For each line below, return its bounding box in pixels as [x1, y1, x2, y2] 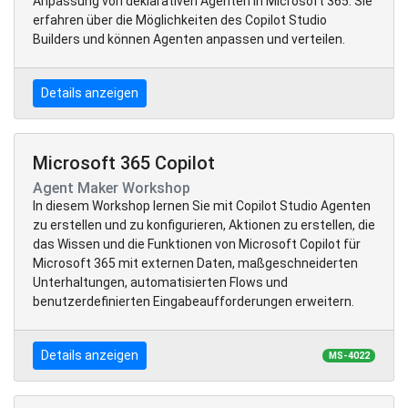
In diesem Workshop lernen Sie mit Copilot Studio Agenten [33, 198, 371, 213]
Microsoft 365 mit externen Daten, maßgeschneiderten [33, 255, 358, 270]
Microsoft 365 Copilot [33, 151, 215, 174]
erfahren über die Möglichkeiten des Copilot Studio [33, 12, 327, 27]
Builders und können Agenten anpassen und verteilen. [33, 31, 345, 46]
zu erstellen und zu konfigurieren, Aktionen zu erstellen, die [33, 217, 375, 232]
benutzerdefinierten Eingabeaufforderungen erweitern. [33, 293, 354, 309]
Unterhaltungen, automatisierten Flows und [33, 274, 288, 290]
